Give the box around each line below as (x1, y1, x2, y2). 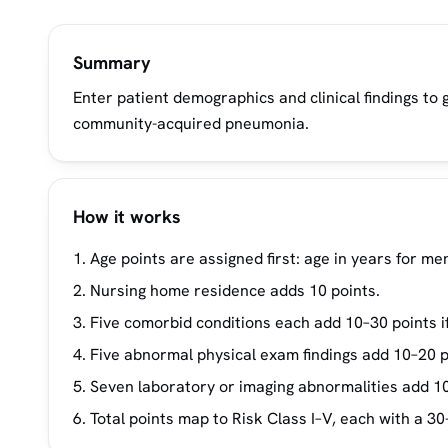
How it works (73, 205, 181, 228)
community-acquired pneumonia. (73, 113, 309, 134)
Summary (73, 51, 151, 74)
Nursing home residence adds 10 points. (90, 280, 380, 301)
